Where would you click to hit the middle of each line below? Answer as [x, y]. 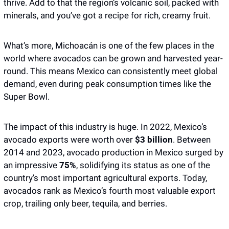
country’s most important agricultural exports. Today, [105, 178]
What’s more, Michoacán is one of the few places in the [109, 46]
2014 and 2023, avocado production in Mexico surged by [113, 153]
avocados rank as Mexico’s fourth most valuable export [110, 191]
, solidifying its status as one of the [143, 165]
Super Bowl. [27, 97]
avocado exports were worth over [69, 140]
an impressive [30, 165]
